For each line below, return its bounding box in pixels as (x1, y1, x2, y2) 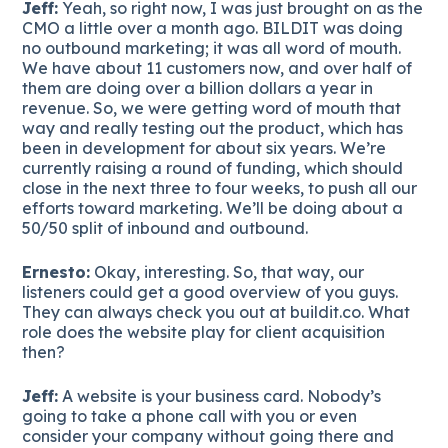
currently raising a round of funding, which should (22, 157, 404, 178)
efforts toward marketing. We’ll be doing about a (22, 197, 404, 218)
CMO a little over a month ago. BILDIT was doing (22, 17, 404, 38)
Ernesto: (22, 261, 91, 282)
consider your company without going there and (22, 425, 395, 446)
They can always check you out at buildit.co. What (22, 301, 411, 322)
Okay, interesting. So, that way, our (90, 261, 365, 282)
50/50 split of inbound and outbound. (22, 217, 309, 238)
